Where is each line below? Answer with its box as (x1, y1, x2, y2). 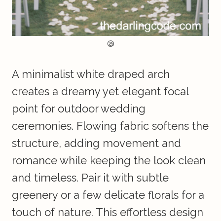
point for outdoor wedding (12, 102, 146, 115)
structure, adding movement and (12, 137, 181, 150)
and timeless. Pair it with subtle (12, 171, 169, 184)
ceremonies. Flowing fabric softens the (12, 119, 209, 133)
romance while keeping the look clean (12, 154, 206, 167)
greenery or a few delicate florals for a (12, 188, 204, 202)
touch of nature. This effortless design (12, 206, 203, 219)
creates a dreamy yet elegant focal (12, 85, 188, 98)
